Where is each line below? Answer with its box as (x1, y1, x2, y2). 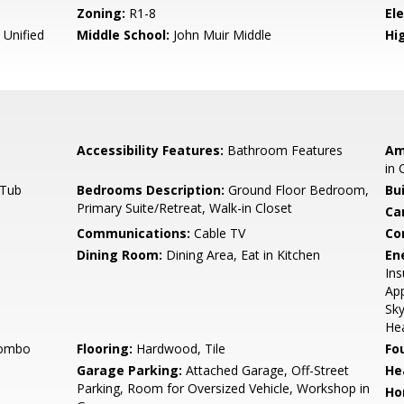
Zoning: (77, 5, 126, 22)
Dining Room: (77, 246, 163, 263)
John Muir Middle (170, 26, 272, 43)
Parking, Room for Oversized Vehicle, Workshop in (77, 380, 371, 397)
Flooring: (77, 340, 133, 357)
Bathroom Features (224, 142, 344, 159)
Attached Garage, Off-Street (182, 362, 350, 379)
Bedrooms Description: (77, 181, 225, 198)
